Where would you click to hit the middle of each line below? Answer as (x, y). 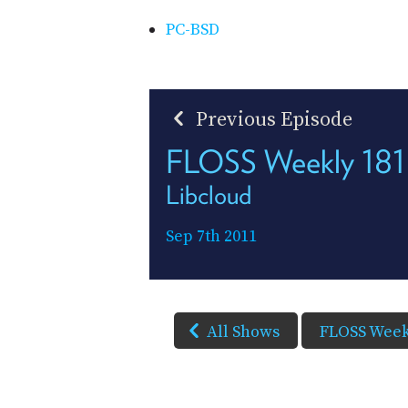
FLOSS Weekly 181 (286, 161)
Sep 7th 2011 (211, 236)
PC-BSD (193, 29)
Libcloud (209, 194)
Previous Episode (272, 119)
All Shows (243, 331)
